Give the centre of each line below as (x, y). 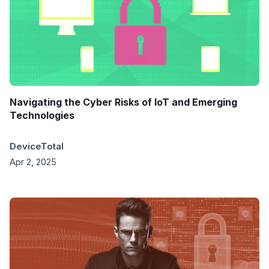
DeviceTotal (37, 146)
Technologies (42, 115)
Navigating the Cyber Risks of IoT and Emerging (123, 102)
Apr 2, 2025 (33, 162)
